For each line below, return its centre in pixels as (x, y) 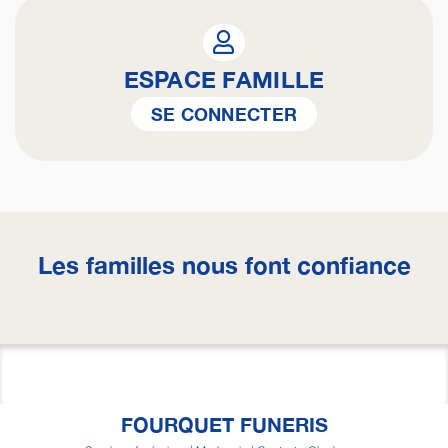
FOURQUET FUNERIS (224, 423)
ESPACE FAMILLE (224, 79)
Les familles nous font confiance (224, 264)
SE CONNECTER (224, 114)
